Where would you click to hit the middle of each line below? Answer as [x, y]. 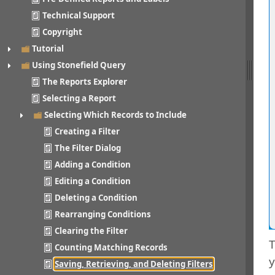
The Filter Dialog [88, 148]
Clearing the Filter [91, 231]
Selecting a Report [79, 99]
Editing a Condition [93, 181]
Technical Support [79, 16]
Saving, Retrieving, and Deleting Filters [134, 264]
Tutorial [48, 49]
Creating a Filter [87, 132]
